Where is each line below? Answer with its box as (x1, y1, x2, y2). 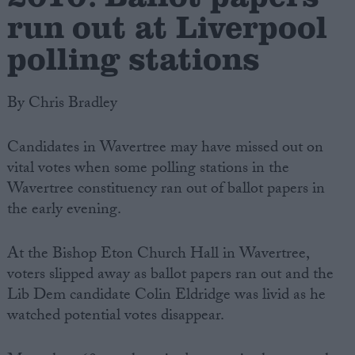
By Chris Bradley (6, 91, 117, 119)
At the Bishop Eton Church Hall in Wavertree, (6, 242, 309, 269)
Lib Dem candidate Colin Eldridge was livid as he (6, 283, 326, 311)
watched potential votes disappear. (6, 303, 224, 331)
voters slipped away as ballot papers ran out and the (6, 262, 334, 290)
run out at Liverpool (6, 3, 327, 48)
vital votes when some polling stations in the (6, 156, 289, 184)
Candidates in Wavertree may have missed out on (6, 136, 323, 163)
